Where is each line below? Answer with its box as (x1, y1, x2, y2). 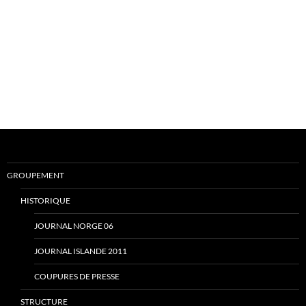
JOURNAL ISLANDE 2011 (34, 245, 127, 256)
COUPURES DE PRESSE (34, 270, 120, 281)
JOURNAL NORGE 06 (34, 220, 113, 231)
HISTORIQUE (20, 195, 70, 206)
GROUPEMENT (7, 169, 64, 180)
